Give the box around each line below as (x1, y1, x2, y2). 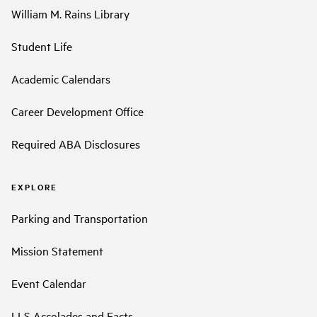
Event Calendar (11, 275, 86, 291)
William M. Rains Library (11, 6, 129, 22)
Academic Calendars (11, 71, 110, 87)
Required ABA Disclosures (11, 136, 140, 152)
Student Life (11, 38, 72, 54)
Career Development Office (11, 103, 144, 120)
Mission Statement (11, 242, 103, 258)
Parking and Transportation (11, 209, 148, 226)
